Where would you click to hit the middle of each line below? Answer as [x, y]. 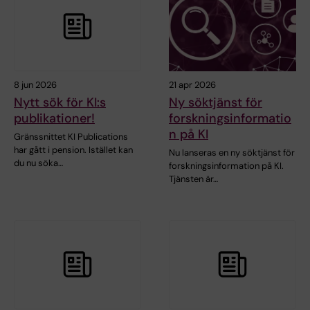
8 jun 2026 [35, 84]
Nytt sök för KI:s [60, 102]
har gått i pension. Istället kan [73, 149]
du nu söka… [38, 163]
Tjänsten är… [193, 179]
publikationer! [54, 118]
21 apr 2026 [192, 84]
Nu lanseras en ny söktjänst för [232, 152]
